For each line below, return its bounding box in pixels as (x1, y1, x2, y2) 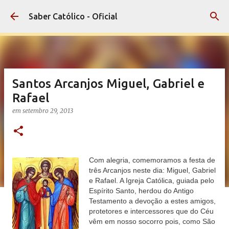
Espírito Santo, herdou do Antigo (89, 187, 194, 195)
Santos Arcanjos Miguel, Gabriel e (12, 77, 204, 90)
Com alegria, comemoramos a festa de (89, 156, 215, 164)
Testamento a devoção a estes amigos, (89, 197, 216, 205)
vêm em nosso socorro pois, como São (89, 217, 215, 225)
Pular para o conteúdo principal (56, 8, 173, 17)
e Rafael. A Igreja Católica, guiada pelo (89, 176, 214, 185)
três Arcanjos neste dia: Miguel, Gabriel (89, 166, 216, 174)
